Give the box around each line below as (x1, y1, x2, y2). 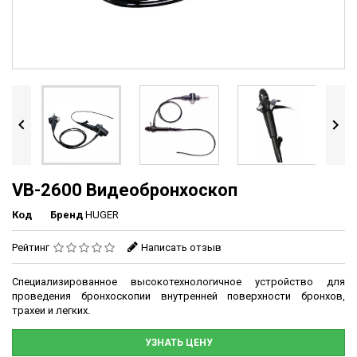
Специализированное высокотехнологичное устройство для (12, 276, 345, 288)
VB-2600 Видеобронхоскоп (12, 180, 237, 201)
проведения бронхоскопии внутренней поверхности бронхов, (12, 290, 345, 303)
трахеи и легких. (12, 304, 90, 317)
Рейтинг (12, 241, 52, 254)
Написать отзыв (141, 241, 222, 254)
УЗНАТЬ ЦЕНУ (144, 337, 213, 349)
